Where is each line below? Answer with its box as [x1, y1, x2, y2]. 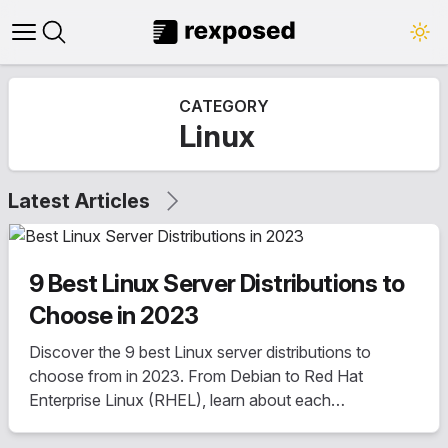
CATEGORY [179, 96, 269, 116]
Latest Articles [8, 189, 150, 213]
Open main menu [22, 32, 144, 53]
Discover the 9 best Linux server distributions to [29, 342, 371, 362]
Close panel [52, 32, 137, 53]
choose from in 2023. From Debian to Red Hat [29, 366, 363, 386]
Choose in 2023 [29, 301, 199, 330]
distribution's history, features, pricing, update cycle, [29, 414, 400, 434]
